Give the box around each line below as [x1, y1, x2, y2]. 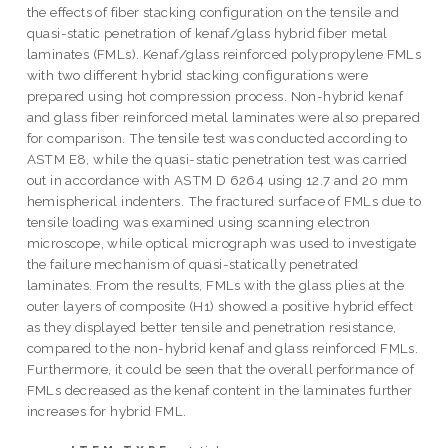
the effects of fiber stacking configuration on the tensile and [26, 4, 400, 21]
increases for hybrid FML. [26, 403, 187, 420]
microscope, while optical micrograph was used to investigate [26, 235, 417, 252]
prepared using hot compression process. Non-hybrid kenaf [26, 88, 404, 105]
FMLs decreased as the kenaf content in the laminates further [26, 382, 413, 399]
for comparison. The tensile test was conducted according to [26, 130, 408, 147]
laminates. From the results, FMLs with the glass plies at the [26, 277, 405, 294]
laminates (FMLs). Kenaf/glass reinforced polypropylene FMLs [26, 46, 422, 63]
